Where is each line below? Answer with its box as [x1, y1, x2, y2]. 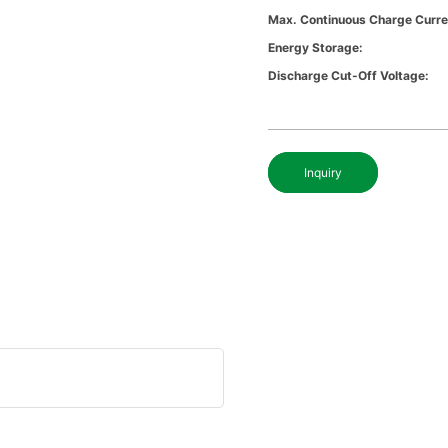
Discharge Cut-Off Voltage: [268, 68, 430, 84]
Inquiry [304, 165, 343, 181]
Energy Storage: [268, 40, 364, 56]
